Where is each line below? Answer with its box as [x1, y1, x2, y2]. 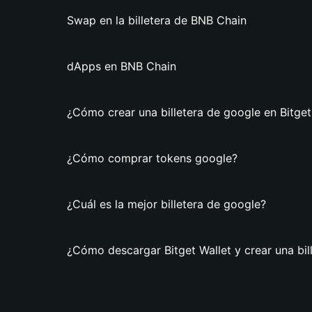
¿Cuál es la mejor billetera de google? [67, 197, 266, 211]
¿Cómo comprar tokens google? [67, 151, 237, 165]
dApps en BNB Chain [67, 59, 176, 73]
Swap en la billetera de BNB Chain [67, 13, 247, 27]
